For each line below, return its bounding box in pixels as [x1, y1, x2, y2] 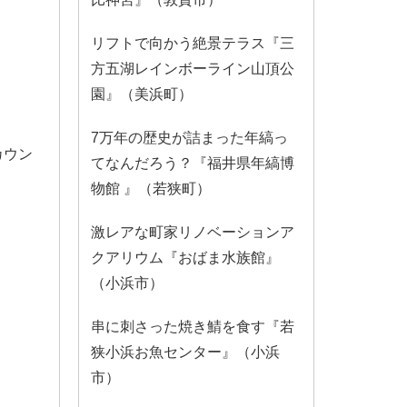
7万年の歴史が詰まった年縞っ [91, 130, 288, 146]
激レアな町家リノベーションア [91, 224, 294, 241]
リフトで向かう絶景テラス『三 [91, 35, 294, 52]
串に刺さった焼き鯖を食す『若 [91, 319, 294, 335]
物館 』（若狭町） [91, 181, 211, 197]
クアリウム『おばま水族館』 [91, 250, 280, 266]
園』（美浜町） [91, 86, 193, 103]
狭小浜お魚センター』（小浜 [91, 344, 280, 361]
